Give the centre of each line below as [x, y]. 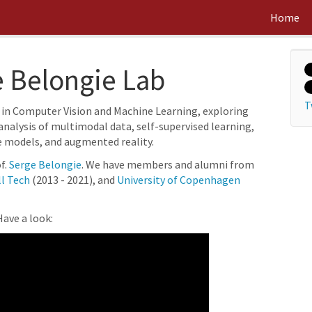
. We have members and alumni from [168, 164]
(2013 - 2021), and [73, 180]
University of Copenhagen [179, 180]
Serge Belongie [45, 164]
